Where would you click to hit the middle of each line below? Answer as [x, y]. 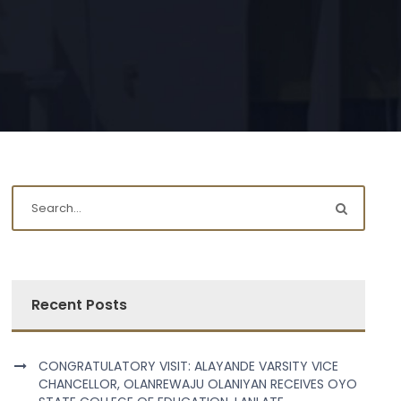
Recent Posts [80, 305]
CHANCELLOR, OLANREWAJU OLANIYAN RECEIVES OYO [198, 384]
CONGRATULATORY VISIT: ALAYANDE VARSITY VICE [189, 366]
